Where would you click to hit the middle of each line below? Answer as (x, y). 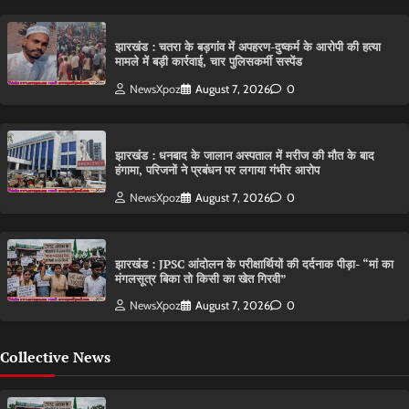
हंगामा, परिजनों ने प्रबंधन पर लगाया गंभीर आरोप (217, 170)
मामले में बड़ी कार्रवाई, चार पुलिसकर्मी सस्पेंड (209, 61)
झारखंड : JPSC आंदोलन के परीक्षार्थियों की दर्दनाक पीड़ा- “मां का (254, 264)
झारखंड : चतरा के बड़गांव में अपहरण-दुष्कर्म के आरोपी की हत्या (248, 47)
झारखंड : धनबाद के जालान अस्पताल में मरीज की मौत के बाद (245, 155)
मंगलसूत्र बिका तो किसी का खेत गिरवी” (201, 278)
